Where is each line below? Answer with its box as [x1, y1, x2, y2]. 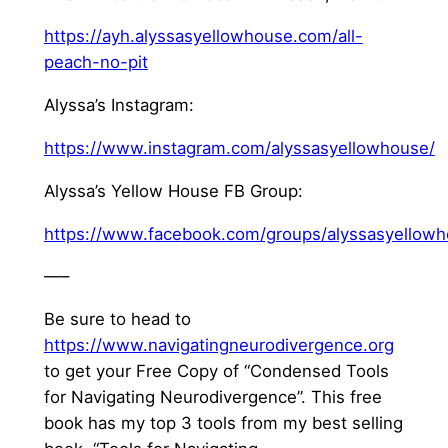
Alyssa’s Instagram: [43, 95, 194, 116]
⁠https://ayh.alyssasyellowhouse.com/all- [43, 26, 363, 47]
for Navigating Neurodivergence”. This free [43, 387, 382, 408]
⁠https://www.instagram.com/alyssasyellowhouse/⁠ [43, 138, 435, 159]
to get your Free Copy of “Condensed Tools [43, 361, 389, 382]
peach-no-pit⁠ [43, 52, 148, 73]
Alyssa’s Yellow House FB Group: [43, 180, 303, 201]
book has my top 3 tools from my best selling [43, 413, 403, 434]
